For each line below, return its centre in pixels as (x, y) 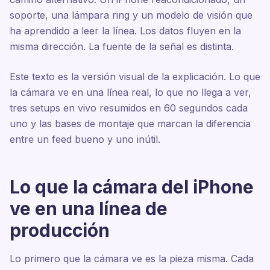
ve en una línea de (89, 209)
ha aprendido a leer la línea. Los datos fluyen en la (125, 31)
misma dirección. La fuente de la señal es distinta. (122, 46)
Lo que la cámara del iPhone (132, 187)
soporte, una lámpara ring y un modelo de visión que (131, 15)
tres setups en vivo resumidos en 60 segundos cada (129, 108)
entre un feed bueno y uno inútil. (85, 139)
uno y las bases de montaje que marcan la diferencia (130, 124)
